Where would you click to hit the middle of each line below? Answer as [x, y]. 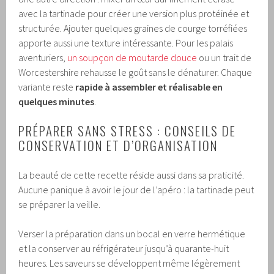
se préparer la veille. [60, 205]
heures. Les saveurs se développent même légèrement [129, 263]
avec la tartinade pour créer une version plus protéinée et [134, 14]
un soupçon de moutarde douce [132, 58]
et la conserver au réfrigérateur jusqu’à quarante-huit [124, 249]
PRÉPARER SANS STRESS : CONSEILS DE [128, 131]
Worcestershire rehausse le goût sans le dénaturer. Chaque [135, 72]
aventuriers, [43, 58]
